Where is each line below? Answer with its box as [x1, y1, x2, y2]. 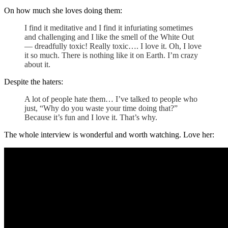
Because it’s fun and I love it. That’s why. [24, 113, 157, 122]
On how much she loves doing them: [4, 6, 122, 15]
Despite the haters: [4, 77, 63, 87]
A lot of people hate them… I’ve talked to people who [24, 95, 197, 104]
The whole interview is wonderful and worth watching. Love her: [4, 130, 214, 139]
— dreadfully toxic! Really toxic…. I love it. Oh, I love [24, 42, 202, 51]
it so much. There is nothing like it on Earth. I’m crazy [24, 51, 198, 60]
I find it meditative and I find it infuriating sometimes [24, 23, 193, 33]
